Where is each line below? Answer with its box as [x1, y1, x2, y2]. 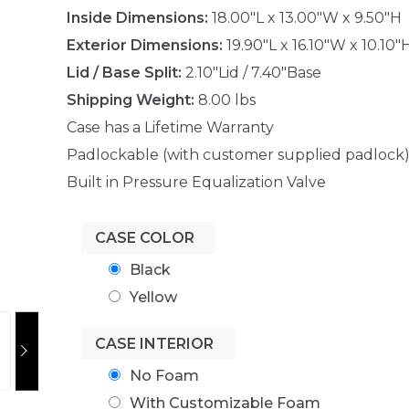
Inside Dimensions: [66, 8, 208, 26]
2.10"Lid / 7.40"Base [181, 63, 321, 81]
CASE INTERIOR [94, 334, 214, 352]
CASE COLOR [94, 228, 194, 246]
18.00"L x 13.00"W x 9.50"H [207, 8, 402, 26]
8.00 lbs [194, 90, 256, 109]
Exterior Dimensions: [66, 36, 223, 54]
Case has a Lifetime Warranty [66, 118, 274, 136]
